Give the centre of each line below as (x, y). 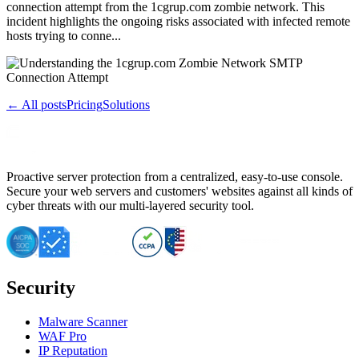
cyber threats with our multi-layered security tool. (130, 205)
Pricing (85, 104)
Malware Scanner (83, 321)
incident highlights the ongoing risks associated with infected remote (178, 21)
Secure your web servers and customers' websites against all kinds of (179, 191)
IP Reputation (73, 350)
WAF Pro (63, 336)
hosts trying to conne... (64, 35)
